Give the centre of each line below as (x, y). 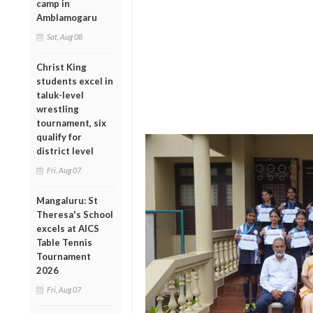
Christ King (61, 67)
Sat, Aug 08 (65, 36)
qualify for (59, 137)
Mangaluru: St (67, 200)
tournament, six (71, 123)
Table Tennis (64, 242)
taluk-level (60, 95)
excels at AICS (68, 228)
